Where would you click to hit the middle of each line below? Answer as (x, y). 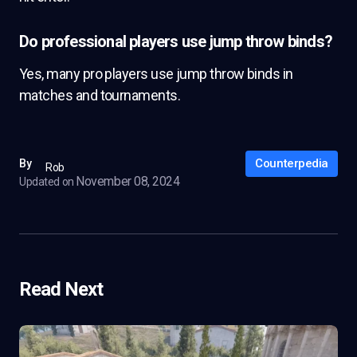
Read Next (61, 289)
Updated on (47, 182)
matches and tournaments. (100, 95)
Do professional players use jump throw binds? (176, 41)
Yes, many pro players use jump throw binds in (156, 74)
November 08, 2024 (128, 181)
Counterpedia (292, 163)
